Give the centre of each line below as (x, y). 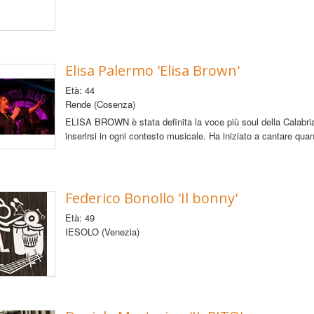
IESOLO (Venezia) (102, 231)
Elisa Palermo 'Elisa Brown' (152, 70)
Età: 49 (80, 217)
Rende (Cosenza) (100, 104)
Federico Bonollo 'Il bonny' (151, 198)
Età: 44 (80, 90)
